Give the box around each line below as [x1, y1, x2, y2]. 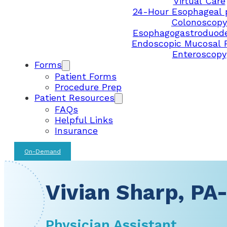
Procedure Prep [55, 82, 122, 92]
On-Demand [24, 148, 61, 155]
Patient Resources [34, 92, 115, 103]
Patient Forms [55, 71, 117, 82]
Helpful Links [55, 115, 113, 125]
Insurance [55, 125, 98, 136]
